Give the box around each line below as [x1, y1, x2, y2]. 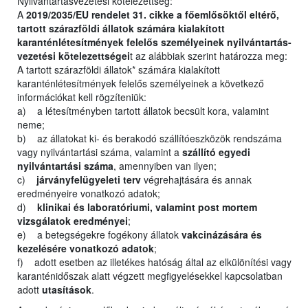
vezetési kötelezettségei [17, 49, 130, 63]
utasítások [42, 283, 91, 297]
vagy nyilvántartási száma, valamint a [17, 145, 182, 159]
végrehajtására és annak [141, 173, 252, 187]
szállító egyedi [182, 145, 250, 159]
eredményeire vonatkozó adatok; [17, 186, 163, 201]
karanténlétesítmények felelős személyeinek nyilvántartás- [17, 35, 291, 49]
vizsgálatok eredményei [17, 214, 128, 228]
